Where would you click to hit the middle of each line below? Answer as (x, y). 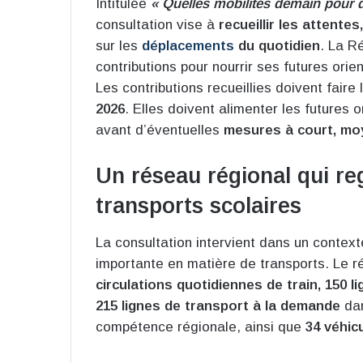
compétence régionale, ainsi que (201, 327)
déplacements (188, 46)
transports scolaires (199, 206)
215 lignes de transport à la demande (218, 305)
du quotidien (277, 46)
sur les (119, 46)
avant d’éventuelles (160, 130)
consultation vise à (157, 25)
